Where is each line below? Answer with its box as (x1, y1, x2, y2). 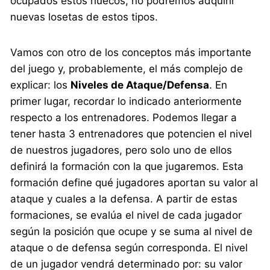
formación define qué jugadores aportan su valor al (10, 177, 259, 189)
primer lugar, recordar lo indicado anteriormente (10, 95, 242, 108)
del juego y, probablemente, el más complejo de (10, 63, 243, 75)
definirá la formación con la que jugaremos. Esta (10, 160, 244, 173)
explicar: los (10, 79, 71, 92)
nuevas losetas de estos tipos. (10, 11, 159, 24)
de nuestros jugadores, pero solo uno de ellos (10, 144, 233, 157)
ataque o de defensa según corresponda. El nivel (10, 242, 248, 254)
